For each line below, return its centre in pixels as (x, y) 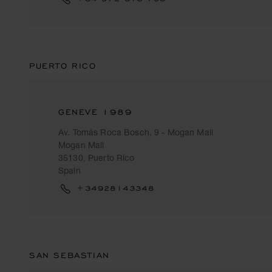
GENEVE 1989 (96, 112)
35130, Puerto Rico (97, 158)
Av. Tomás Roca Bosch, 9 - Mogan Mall (136, 132)
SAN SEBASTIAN (70, 255)
